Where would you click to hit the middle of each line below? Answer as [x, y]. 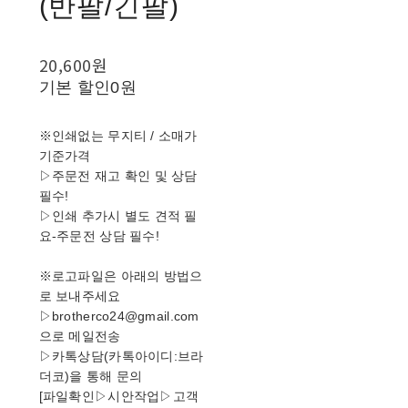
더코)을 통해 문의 [91, 376]
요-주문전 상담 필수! [99, 236]
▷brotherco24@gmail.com [119, 316]
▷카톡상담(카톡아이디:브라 [121, 356]
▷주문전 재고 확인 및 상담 [118, 176]
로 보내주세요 [80, 296]
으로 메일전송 [80, 336]
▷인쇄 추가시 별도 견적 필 [118, 216]
